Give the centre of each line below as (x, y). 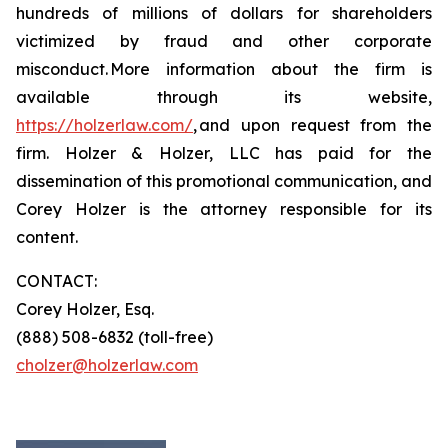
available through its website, (224, 97)
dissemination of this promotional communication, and (224, 181)
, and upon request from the (312, 125)
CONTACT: (56, 281)
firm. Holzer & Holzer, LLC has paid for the (224, 153)
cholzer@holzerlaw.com (107, 365)
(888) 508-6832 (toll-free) (114, 337)
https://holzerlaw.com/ (104, 125)
